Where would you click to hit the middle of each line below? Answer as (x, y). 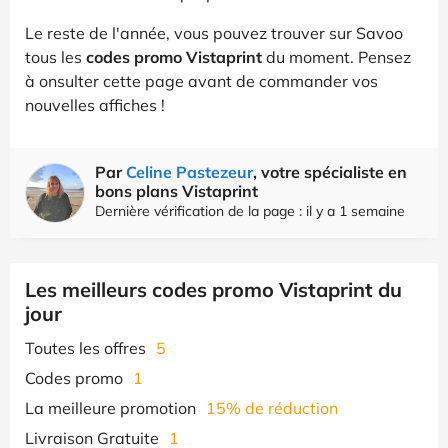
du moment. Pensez (336, 56)
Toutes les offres (85, 347)
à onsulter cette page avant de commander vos (201, 80)
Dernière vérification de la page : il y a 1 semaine (250, 210)
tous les (55, 56)
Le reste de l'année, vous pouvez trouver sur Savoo (214, 32)
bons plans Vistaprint (176, 190)
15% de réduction (272, 407)
